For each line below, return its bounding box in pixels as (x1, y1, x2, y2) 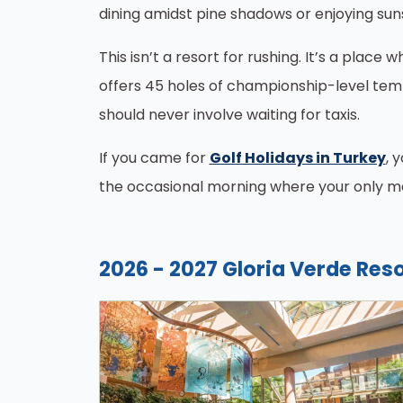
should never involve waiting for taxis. (98, 104, 360, 125)
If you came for (98, 148, 210, 168)
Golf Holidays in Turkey (209, 148, 386, 168)
